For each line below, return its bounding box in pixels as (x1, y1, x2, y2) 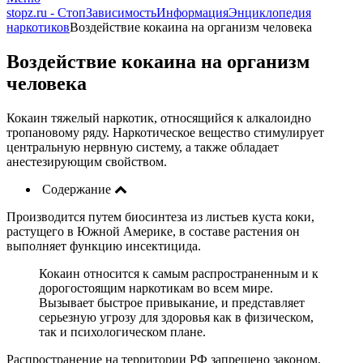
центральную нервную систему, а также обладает (6, 139, 279, 154)
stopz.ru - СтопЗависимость (6, 6, 156, 19)
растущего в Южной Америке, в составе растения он (6, 224, 300, 238)
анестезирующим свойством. (6, 154, 167, 169)
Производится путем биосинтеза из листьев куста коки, (6, 209, 314, 224)
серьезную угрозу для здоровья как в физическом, (39, 310, 314, 324)
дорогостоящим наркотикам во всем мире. (39, 280, 273, 295)
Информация (156, 6, 228, 19)
